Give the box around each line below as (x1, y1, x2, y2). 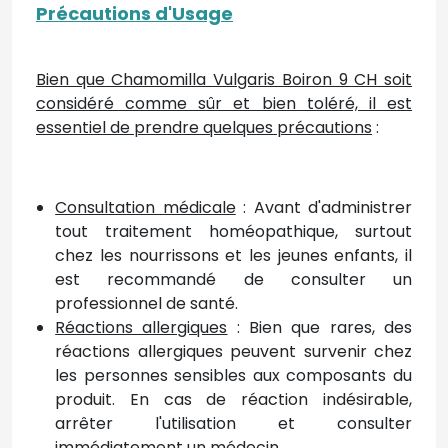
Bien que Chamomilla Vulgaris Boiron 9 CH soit (36, 68, 412, 91)
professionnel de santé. (55, 292, 239, 315)
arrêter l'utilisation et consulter (55, 412, 412, 435)
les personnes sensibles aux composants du (55, 364, 412, 387)
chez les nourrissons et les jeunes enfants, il (55, 244, 412, 267)
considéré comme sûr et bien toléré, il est (36, 92, 412, 115)
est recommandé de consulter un (55, 268, 412, 291)
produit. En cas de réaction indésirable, (55, 388, 412, 411)
